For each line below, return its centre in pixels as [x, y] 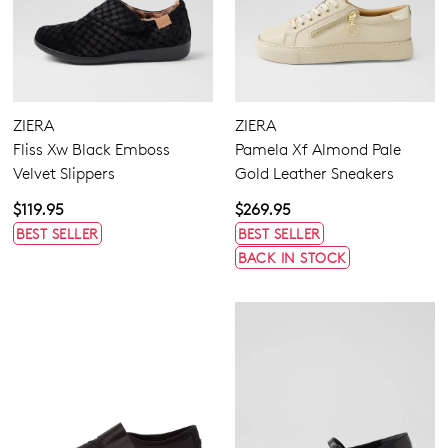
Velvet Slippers [64, 173]
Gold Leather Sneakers [314, 173]
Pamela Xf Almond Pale [318, 149]
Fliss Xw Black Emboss [91, 149]
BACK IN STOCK [292, 257]
